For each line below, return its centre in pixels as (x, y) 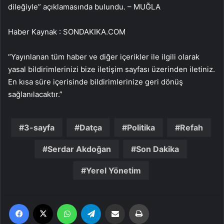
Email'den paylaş (134, 203)
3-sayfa (39, 127)
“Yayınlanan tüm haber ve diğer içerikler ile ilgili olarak (104, 56)
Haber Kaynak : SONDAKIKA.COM (67, 31)
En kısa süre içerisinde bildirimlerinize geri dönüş (95, 81)
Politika (141, 127)
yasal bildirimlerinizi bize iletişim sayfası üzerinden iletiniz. (111, 69)
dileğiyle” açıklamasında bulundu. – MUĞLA (84, 6)
